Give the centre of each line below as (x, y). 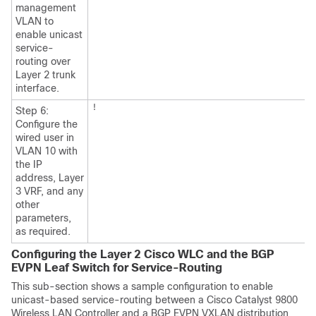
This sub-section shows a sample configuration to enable (142, 287)
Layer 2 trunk (45, 75)
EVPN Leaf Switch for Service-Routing (117, 268)
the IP (29, 165)
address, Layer (50, 178)
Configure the (47, 124)
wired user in (45, 138)
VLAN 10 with (47, 151)
